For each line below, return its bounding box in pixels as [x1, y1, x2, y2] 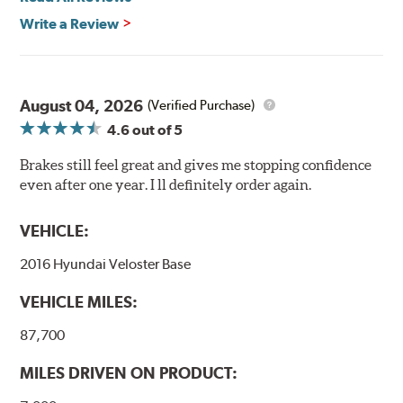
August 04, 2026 [20, 95, 144, 115]
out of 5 [130, 121, 184, 139]
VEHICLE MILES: [20, 291, 139, 311]
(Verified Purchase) [148, 97, 255, 114]
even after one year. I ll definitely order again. [20, 175, 312, 193]
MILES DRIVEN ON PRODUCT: [20, 363, 238, 383]
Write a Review [20, 14, 120, 32]
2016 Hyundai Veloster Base [20, 255, 192, 273]
